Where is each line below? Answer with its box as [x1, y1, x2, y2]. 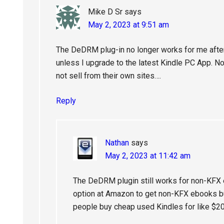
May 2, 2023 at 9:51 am [88, 20, 169, 29]
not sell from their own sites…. [56, 71, 161, 80]
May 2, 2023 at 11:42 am [105, 151, 190, 160]
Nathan [105, 138, 129, 147]
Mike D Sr [88, 7, 122, 16]
